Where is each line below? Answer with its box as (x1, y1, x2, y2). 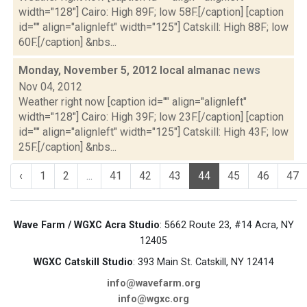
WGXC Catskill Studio (33, 256, 133, 268)
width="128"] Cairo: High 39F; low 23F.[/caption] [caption (19, 110, 284, 123)
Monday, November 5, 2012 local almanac (19, 64, 233, 77)
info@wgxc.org (118, 293, 189, 305)
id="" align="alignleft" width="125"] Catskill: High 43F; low (19, 125, 288, 138)
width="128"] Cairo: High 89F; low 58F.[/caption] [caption (19, 5, 284, 19)
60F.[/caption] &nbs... (19, 36, 116, 49)
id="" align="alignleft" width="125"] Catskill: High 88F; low (19, 21, 288, 34)
